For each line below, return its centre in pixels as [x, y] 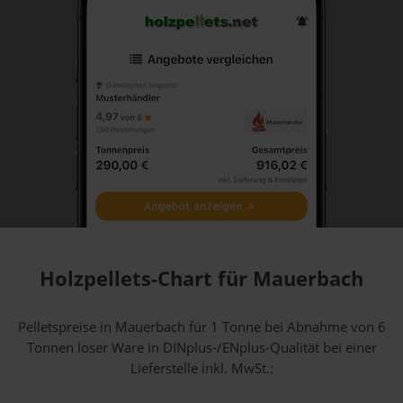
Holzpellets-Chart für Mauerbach [201, 278]
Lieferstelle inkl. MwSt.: [201, 368]
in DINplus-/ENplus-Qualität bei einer [260, 347]
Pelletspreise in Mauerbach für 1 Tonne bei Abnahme [184, 327]
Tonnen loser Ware [85, 347]
